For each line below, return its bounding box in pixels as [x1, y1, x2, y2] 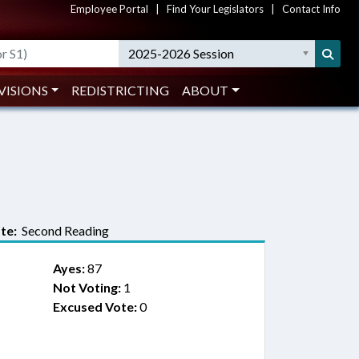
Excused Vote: [52, 299, 137, 314]
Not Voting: [52, 280, 121, 295]
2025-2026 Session [128, 46, 235, 61]
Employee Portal [71, 2, 148, 15]
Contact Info [282, 2, 341, 15]
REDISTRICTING [71, 83, 170, 98]
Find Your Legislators [167, 2, 264, 15]
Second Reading [17, 223, 109, 238]
